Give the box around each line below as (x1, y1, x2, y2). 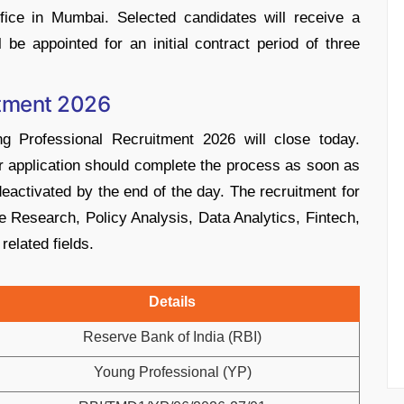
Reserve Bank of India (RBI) (83, 329, 262, 344)
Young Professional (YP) (93, 364, 252, 380)
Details (149, 294, 196, 309)
